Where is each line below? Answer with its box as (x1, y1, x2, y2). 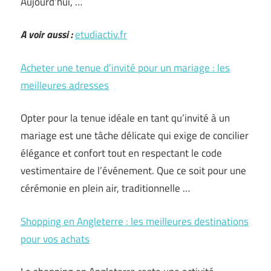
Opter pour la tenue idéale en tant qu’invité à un (21, 110, 230, 126)
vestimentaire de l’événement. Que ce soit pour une (21, 163, 246, 178)
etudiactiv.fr (75, 27, 127, 42)
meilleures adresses (21, 77, 109, 93)
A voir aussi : (21, 27, 73, 42)
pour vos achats (21, 230, 90, 247)
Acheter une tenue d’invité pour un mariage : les (21, 59, 230, 76)
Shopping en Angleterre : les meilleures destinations (21, 213, 249, 229)
